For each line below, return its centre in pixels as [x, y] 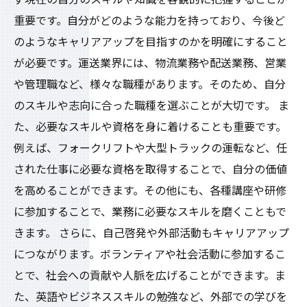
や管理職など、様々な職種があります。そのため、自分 [150, 85]
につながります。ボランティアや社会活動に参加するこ [150, 255]
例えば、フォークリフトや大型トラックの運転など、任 [150, 148]
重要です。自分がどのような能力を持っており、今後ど [149, 21]
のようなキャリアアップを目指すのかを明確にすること [151, 42]
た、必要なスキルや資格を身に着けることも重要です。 [150, 127]
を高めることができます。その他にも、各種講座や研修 [150, 191]
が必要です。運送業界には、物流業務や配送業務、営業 [150, 63]
